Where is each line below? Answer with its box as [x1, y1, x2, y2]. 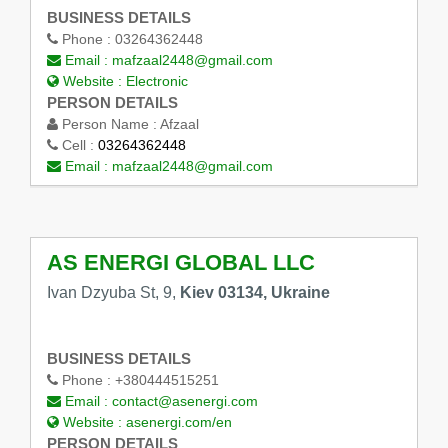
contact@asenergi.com [111, 392, 258, 409]
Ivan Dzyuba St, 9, [46, 283, 180, 301]
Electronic [125, 73, 188, 90]
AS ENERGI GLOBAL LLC [46, 249, 315, 275]
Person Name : [57, 116, 160, 133]
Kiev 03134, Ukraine [179, 283, 330, 301]
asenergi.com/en [125, 413, 232, 430]
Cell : [57, 137, 98, 154]
